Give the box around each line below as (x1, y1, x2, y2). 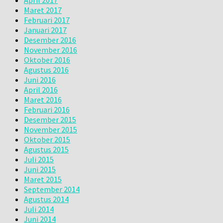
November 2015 (24, 124, 77, 134)
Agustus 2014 (24, 194, 69, 204)
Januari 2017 (24, 24, 67, 35)
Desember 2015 (24, 114, 76, 124)
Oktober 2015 (24, 134, 70, 144)
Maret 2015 (24, 174, 62, 184)
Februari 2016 (24, 104, 70, 114)
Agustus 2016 (24, 64, 69, 75)
